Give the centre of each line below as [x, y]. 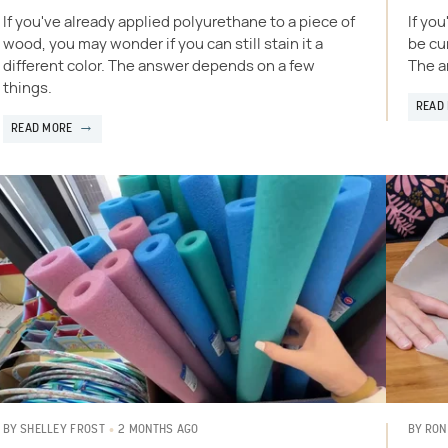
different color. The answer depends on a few [158, 66]
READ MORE [41, 128]
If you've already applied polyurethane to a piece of [178, 22]
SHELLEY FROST [62, 430]
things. [27, 88]
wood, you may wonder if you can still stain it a [162, 44]
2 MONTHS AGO [158, 429]
